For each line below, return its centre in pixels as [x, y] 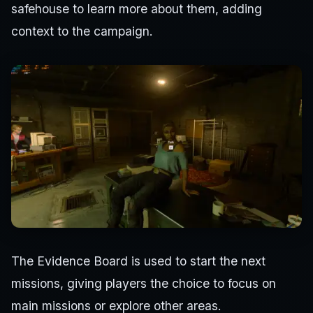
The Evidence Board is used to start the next [138, 261]
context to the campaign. [82, 31]
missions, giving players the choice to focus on [144, 283]
